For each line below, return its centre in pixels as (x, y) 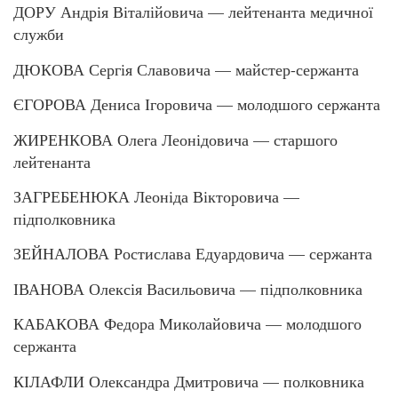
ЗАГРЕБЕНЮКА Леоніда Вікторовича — (156, 197)
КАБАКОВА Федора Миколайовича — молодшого (187, 324)
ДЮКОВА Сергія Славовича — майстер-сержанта (186, 69)
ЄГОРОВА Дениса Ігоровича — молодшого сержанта (197, 104)
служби (39, 34)
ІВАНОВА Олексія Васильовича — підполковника (188, 288)
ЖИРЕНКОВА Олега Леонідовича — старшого (175, 139)
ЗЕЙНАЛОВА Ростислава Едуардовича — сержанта (193, 254)
